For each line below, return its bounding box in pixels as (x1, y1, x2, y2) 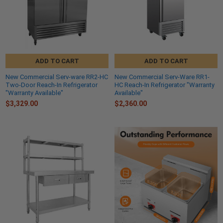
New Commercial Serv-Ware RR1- (114, 73, 210, 81)
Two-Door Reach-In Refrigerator (5, 81, 98, 89)
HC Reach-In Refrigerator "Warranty (114, 81, 215, 89)
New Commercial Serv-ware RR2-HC (5, 73, 108, 81)
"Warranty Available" (5, 89, 63, 97)
